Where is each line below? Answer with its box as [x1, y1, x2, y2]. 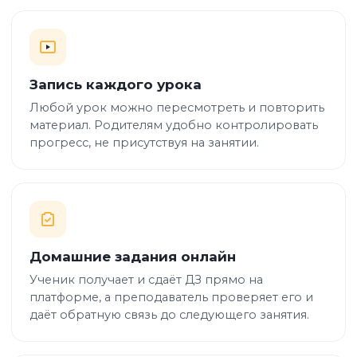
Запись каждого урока [29, 76, 202, 92]
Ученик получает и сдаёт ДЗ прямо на [29, 273, 263, 287]
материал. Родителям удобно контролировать [29, 118, 318, 132]
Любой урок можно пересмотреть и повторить [29, 100, 324, 115]
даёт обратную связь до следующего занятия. [29, 308, 309, 322]
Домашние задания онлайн [29, 249, 236, 265]
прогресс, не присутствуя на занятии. [29, 135, 259, 150]
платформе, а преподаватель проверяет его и [29, 290, 313, 304]
